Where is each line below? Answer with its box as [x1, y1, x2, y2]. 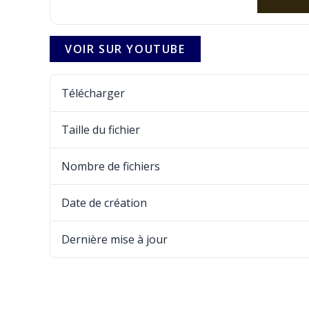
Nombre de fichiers [61, 158, 160, 174]
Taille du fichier [61, 121, 140, 137]
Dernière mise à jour [61, 231, 168, 247]
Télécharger [61, 85, 125, 101]
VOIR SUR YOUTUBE [65, 41, 186, 57]
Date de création [61, 195, 147, 210]
